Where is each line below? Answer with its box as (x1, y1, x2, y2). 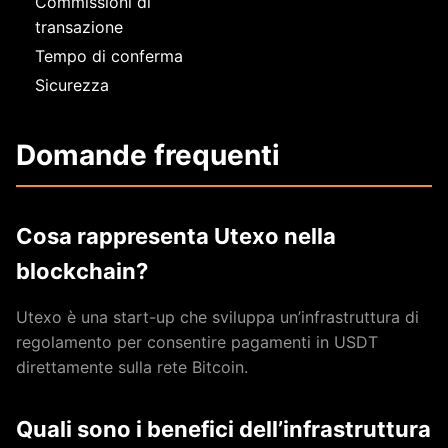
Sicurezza (35, 75, 109, 95)
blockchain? (16, 258, 148, 284)
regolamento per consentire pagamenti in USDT (16, 332, 378, 352)
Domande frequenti (16, 138, 280, 172)
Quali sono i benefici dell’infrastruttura (16, 416, 431, 442)
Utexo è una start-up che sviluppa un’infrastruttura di (16, 307, 419, 327)
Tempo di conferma (35, 46, 183, 66)
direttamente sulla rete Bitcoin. (16, 357, 248, 377)
